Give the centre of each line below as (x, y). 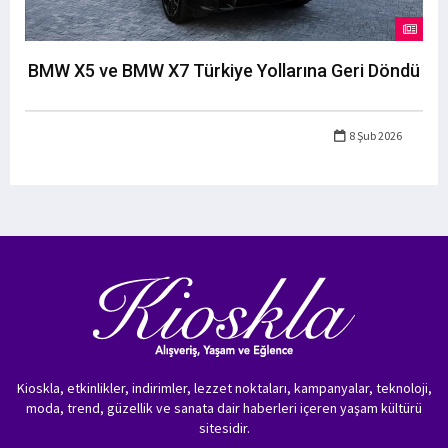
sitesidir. (224, 428)
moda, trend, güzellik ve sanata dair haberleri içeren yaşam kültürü (224, 408)
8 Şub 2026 (374, 136)
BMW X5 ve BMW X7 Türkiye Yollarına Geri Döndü (224, 71)
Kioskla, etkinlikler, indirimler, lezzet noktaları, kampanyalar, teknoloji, (224, 388)
